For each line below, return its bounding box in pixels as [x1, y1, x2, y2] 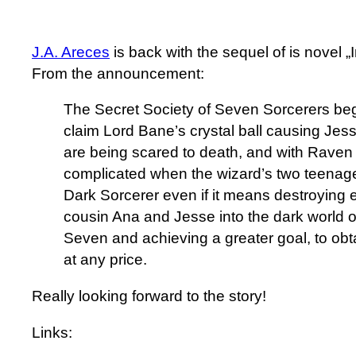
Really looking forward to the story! [32, 287, 266, 304]
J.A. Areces [32, 43, 110, 60]
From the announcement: [32, 64, 204, 82]
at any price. [64, 251, 147, 269]
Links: [32, 323, 72, 341]
